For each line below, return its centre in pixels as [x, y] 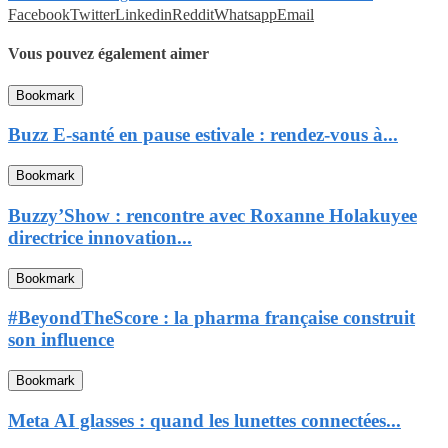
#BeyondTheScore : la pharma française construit [211, 318]
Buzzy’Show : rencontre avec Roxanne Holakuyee [212, 215]
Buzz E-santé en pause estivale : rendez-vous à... [203, 135]
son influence [61, 340]
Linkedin [143, 15]
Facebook [39, 15]
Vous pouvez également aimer [108, 54]
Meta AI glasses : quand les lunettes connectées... [204, 420]
